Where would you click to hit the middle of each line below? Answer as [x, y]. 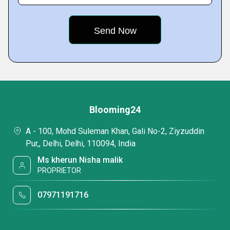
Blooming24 [115, 110]
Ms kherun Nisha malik [80, 160]
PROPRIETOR [60, 170]
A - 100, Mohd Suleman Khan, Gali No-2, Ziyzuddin [115, 131]
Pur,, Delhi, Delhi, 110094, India [81, 143]
